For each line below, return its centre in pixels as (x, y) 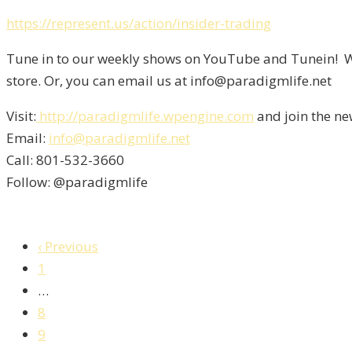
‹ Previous (68, 247)
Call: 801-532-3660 (65, 160)
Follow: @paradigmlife (77, 182)
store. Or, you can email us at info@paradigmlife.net (169, 81)
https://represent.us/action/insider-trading (139, 24)
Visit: (21, 116)
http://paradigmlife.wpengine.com (145, 116)
